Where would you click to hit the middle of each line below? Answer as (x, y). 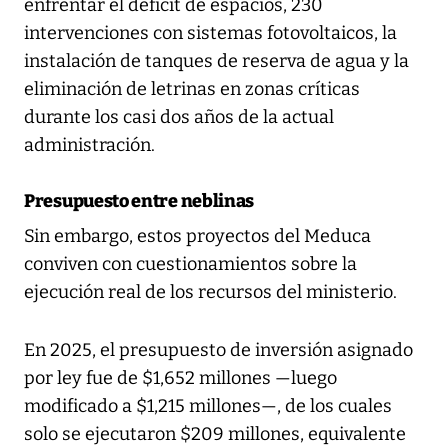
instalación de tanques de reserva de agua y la (216, 60)
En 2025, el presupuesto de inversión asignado (218, 349)
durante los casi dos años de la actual (179, 116)
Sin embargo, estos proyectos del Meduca (197, 235)
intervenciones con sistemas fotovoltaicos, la (210, 32)
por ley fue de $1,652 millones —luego (180, 377)
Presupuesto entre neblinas (139, 200)
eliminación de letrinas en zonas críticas (192, 88)
